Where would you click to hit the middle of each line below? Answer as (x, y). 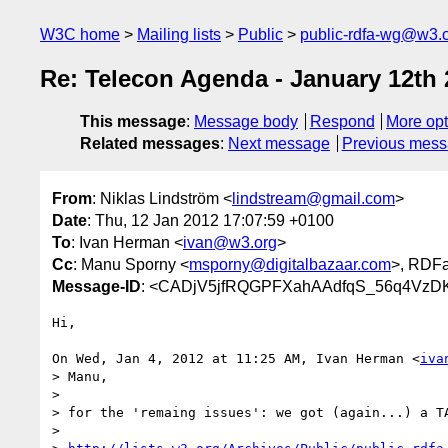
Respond (342, 122)
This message (133, 122)
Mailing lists (179, 34)
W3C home (80, 34)
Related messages (150, 144)
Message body (246, 122)
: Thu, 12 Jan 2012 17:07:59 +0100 (210, 220)
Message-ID (96, 286)
